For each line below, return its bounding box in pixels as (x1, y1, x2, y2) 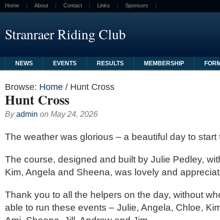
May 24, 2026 (51, 110, 98, 118)
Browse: (5, 82, 37, 92)
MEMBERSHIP (143, 60, 184, 67)
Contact (63, 2, 82, 8)
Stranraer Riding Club (5, 25, 126, 43)
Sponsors (125, 2, 148, 8)
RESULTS (96, 60, 124, 67)
